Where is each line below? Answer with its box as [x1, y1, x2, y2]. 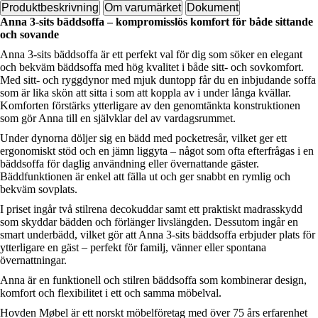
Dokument [187, 1, 238, 14]
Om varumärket [104, 1, 181, 14]
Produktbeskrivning [1, 1, 99, 14]
